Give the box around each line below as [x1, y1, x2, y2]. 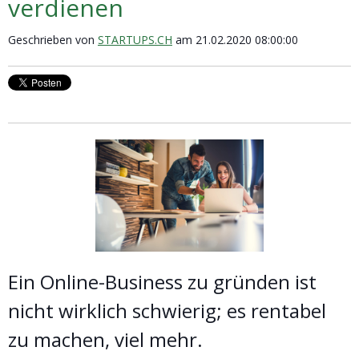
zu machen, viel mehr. [8, 326, 203, 353]
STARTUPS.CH [98, 32, 172, 48]
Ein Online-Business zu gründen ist [8, 268, 317, 296]
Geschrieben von [8, 32, 98, 48]
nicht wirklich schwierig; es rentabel [8, 297, 326, 325]
